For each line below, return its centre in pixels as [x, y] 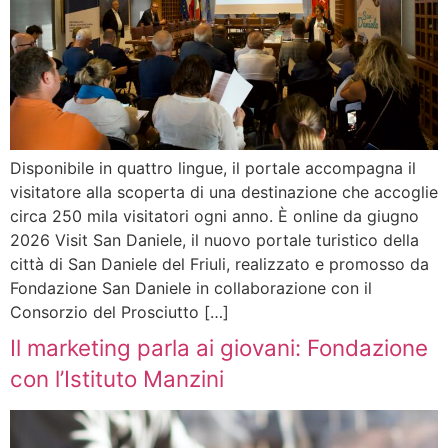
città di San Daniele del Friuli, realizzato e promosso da [219, 264]
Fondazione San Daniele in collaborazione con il [191, 288]
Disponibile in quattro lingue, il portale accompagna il [213, 168]
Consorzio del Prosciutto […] [119, 312]
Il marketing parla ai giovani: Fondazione [219, 348]
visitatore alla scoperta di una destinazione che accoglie [224, 192]
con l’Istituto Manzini [117, 379]
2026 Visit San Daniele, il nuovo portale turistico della [214, 240]
